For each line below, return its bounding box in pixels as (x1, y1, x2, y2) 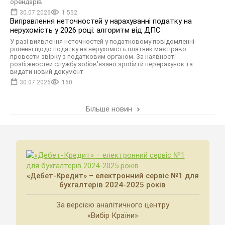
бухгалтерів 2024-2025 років (59, 180, 166, 190)
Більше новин (85, 104, 134, 114)
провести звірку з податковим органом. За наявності (10, 53, 176, 61)
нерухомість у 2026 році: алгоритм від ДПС (10, 26, 161, 35)
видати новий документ (10, 68, 83, 76)
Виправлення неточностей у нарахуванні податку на (10, 17, 192, 26)
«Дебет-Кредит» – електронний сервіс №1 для (26, 171, 199, 181)
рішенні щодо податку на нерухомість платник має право (10, 45, 186, 53)
